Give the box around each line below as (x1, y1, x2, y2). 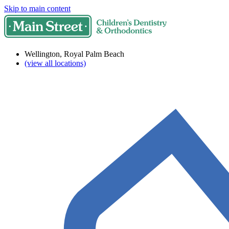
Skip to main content (4, 4, 71, 13)
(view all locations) (25, 59, 86, 67)
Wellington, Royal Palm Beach (25, 50, 124, 58)
